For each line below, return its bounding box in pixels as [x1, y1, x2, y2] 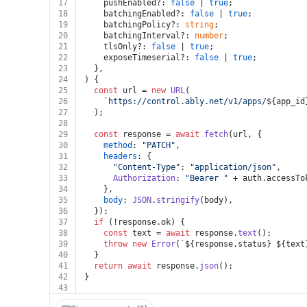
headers [103, 151, 137, 161]
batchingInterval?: [84, 31, 195, 40]
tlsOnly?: [84, 42, 151, 51]
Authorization [113, 173, 175, 183]
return [94, 261, 123, 271]
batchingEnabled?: [84, 9, 190, 19]
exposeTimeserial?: [84, 53, 195, 62]
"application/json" [190, 162, 276, 172]
